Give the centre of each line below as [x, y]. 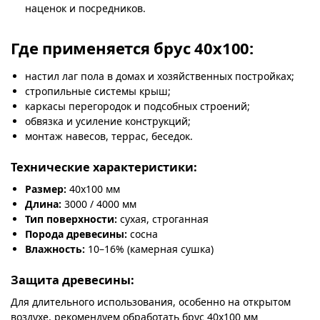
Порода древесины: [76, 234]
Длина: [43, 204]
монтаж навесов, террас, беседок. [109, 136]
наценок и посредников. [85, 9]
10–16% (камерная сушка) [149, 249]
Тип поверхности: [71, 219]
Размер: [46, 189]
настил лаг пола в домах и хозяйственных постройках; [160, 76]
